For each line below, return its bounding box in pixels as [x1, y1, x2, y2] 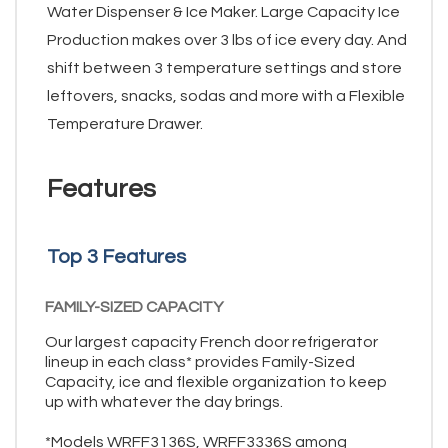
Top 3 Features [47, 247, 186, 268]
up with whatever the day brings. [45, 394, 283, 411]
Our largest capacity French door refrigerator [45, 334, 378, 351]
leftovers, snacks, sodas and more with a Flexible [47, 88, 405, 105]
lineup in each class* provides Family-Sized [45, 354, 355, 371]
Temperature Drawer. [47, 116, 203, 133]
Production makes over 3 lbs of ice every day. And [47, 32, 407, 49]
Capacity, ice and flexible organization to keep [45, 374, 387, 391]
